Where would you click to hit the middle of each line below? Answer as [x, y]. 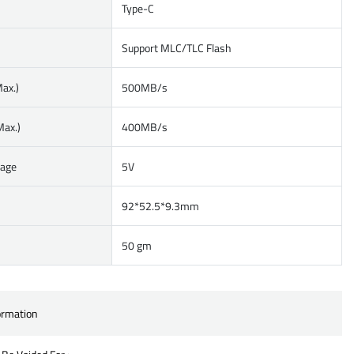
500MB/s [145, 87]
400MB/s [145, 127]
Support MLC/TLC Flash [177, 48]
